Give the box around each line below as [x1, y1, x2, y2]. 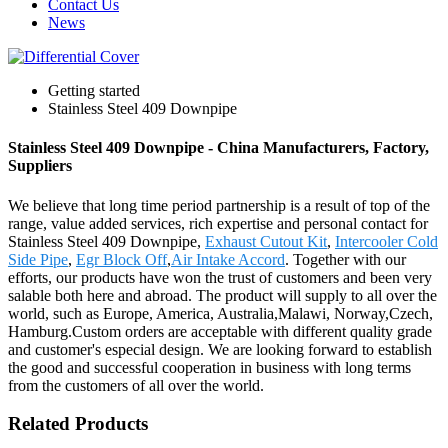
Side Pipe [8, 250, 68, 268]
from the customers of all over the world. [8, 376, 264, 394]
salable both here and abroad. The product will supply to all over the [8, 286, 437, 304]
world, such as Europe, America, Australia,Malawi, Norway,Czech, [8, 304, 433, 322]
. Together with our [285, 250, 406, 268]
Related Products [8, 413, 148, 435]
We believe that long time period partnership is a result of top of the [8, 196, 430, 214]
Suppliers [8, 157, 72, 175]
